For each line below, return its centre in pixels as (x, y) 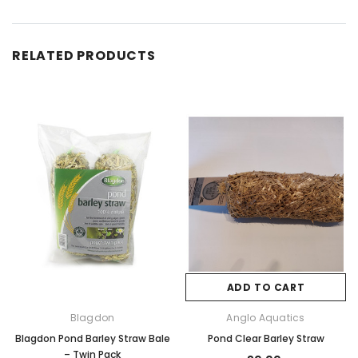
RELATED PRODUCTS (84, 56)
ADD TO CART (266, 288)
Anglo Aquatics (266, 318)
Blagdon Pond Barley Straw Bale (92, 339)
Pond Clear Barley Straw (266, 339)
